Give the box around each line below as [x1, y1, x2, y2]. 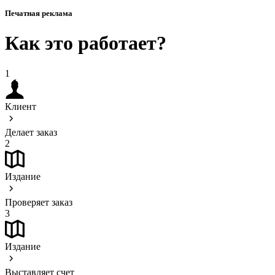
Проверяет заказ [5, 196, 72, 207]
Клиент [5, 101, 36, 112]
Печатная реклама [5, 9, 72, 18]
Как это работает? [5, 32, 166, 55]
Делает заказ [5, 126, 57, 137]
